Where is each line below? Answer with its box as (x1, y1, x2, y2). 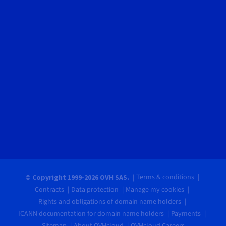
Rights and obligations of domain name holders (38, 197, 181, 207)
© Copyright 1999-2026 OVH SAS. (25, 173, 131, 182)
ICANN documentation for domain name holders (18, 209, 164, 219)
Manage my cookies (126, 185, 184, 195)
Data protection (71, 185, 119, 195)
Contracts (35, 185, 64, 195)
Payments (171, 209, 201, 219)
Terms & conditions (136, 172, 194, 183)
